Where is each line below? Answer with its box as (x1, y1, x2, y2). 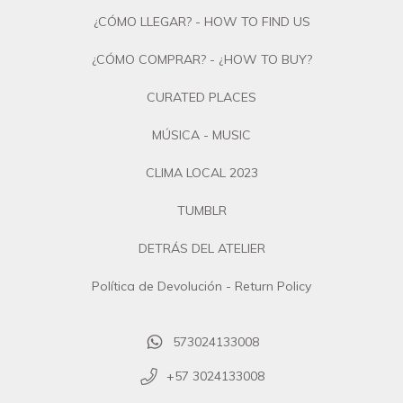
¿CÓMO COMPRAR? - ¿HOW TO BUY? (91, 50, 312, 67)
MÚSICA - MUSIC (152, 126, 251, 143)
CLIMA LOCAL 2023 (145, 164, 258, 181)
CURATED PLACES (147, 88, 256, 105)
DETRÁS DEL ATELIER (138, 239, 265, 256)
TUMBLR (176, 201, 227, 219)
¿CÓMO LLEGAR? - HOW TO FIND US (93, 13, 310, 30)
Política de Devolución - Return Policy (92, 277, 311, 294)
